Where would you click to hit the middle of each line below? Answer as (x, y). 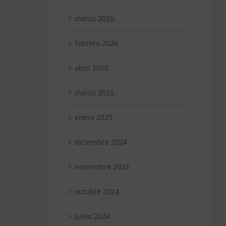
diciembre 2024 (101, 142)
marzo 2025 (94, 93)
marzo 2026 (94, 19)
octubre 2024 (97, 192)
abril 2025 (91, 68)
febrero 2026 (96, 43)
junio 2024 (92, 216)
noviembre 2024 (102, 167)
